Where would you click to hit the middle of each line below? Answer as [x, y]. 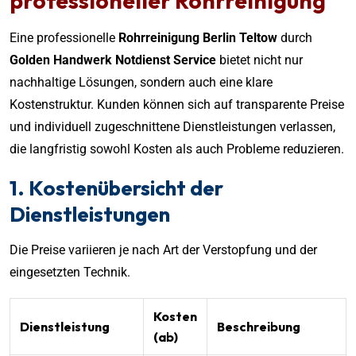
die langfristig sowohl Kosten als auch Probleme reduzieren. [177, 149]
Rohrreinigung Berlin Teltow [198, 37]
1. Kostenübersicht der [116, 188]
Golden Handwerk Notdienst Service [113, 60]
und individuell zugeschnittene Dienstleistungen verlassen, [172, 126]
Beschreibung [259, 326]
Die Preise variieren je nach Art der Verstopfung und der [163, 250]
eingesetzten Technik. [70, 272]
